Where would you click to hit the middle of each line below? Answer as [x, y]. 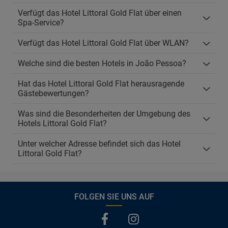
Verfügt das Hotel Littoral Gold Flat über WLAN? [103, 43]
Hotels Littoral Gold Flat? [62, 123]
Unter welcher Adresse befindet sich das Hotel [99, 144]
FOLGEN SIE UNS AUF [114, 197]
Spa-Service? [41, 23]
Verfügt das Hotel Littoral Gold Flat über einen [100, 13]
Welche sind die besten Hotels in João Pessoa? [102, 63]
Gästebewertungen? [53, 93]
